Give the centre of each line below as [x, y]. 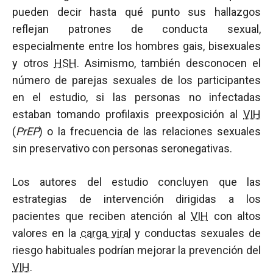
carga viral [105, 233]
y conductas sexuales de [196, 233]
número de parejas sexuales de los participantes [136, 80]
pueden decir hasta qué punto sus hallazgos [136, 12]
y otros [33, 63]
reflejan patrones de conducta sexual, [136, 29]
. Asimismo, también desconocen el [169, 63]
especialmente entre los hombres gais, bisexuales [136, 46]
